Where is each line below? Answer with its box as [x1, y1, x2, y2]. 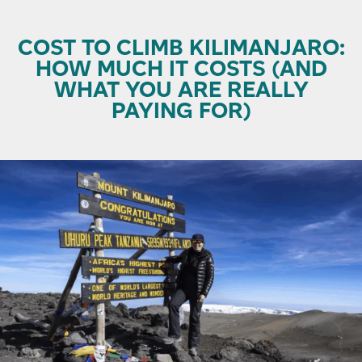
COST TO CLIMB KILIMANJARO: [17, 34, 345, 61]
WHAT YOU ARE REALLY [53, 76, 309, 103]
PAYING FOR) [111, 97, 251, 124]
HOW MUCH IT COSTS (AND [35, 55, 327, 82]
